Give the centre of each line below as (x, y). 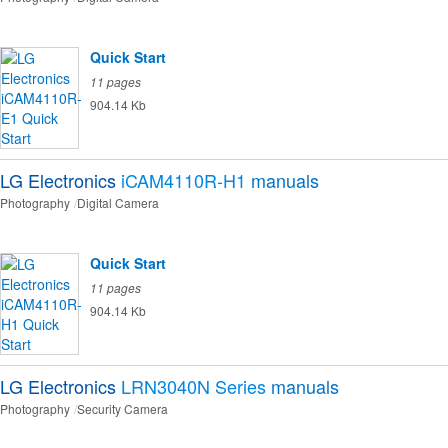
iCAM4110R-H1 (183, 180)
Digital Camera (118, 203)
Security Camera (122, 409)
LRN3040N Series (193, 386)
